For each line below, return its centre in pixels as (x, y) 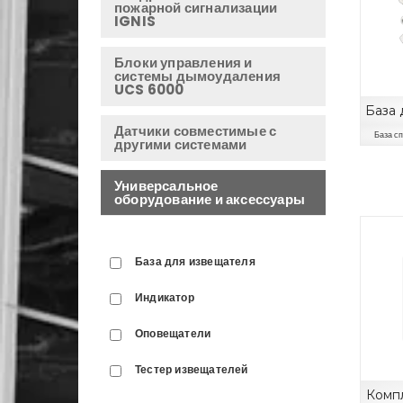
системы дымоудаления (197, 76)
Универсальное (166, 186)
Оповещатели (173, 333)
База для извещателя (195, 261)
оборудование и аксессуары (210, 199)
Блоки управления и (184, 63)
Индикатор (165, 297)
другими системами (181, 144)
